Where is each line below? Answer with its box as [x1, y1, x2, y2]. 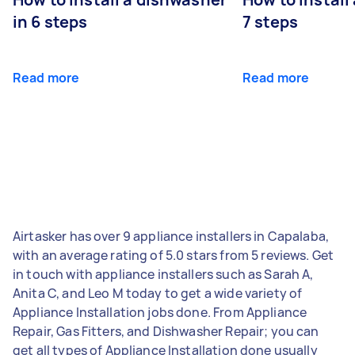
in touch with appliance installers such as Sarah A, [13, 265, 314, 283]
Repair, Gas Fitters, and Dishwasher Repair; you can [13, 322, 319, 340]
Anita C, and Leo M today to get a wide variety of [13, 284, 303, 302]
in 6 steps [13, 10, 88, 32]
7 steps [242, 10, 299, 32]
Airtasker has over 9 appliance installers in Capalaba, [13, 227, 330, 245]
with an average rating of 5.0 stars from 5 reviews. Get [13, 246, 334, 264]
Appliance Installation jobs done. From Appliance [13, 303, 307, 321]
